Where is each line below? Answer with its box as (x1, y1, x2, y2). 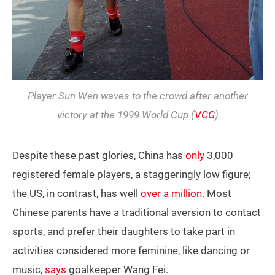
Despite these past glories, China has (12, 149, 185, 162)
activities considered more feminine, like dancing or (12, 244, 250, 257)
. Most (202, 187, 231, 200)
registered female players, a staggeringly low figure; (12, 168, 251, 181)
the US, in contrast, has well (12, 187, 141, 200)
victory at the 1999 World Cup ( (56, 109, 195, 122)
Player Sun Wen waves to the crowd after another (27, 90, 248, 103)
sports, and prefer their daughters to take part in (12, 225, 235, 238)
